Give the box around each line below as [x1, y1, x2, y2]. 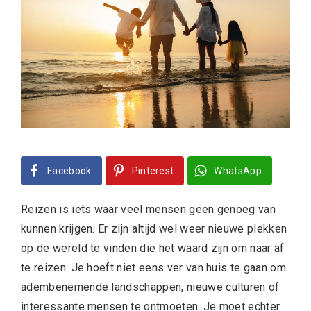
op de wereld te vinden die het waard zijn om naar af [21, 242, 285, 255]
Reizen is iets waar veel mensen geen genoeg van [21, 203, 276, 217]
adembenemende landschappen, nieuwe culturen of [21, 280, 280, 294]
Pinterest [131, 165, 174, 177]
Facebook [47, 165, 92, 177]
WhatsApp [214, 165, 262, 177]
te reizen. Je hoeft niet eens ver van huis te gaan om [21, 261, 286, 275]
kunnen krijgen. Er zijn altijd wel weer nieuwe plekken [21, 222, 287, 236]
